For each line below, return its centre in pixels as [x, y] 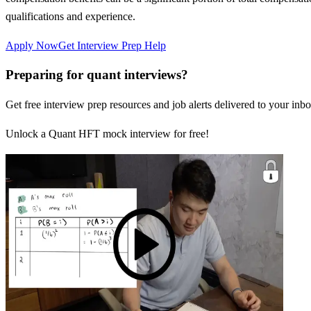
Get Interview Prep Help [112, 45]
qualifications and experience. [70, 16]
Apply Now [32, 45]
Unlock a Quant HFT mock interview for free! [107, 134]
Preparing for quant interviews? [97, 75]
